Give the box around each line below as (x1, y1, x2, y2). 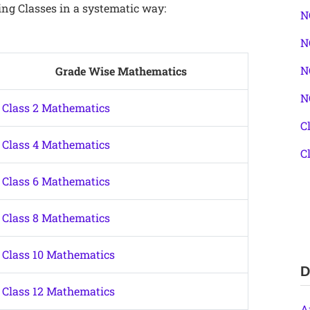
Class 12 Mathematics (2, 284, 115, 298)
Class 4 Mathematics (2, 137, 110, 152)
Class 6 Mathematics (2, 174, 110, 188)
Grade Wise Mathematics (55, 64, 187, 78)
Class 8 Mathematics (2, 210, 110, 225)
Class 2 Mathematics (2, 100, 110, 115)
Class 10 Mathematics (2, 247, 115, 262)
